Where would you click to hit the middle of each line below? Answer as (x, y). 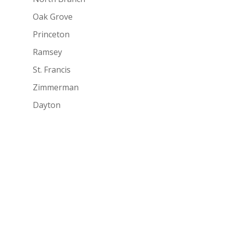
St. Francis (51, 69)
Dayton (46, 105)
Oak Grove (52, 16)
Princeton (51, 34)
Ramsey (47, 52)
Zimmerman (55, 87)
